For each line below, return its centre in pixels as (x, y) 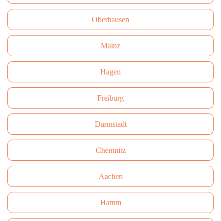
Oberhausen (110, 19)
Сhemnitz (110, 150)
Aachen (110, 176)
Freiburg (110, 98)
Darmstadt (110, 124)
